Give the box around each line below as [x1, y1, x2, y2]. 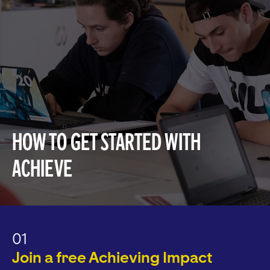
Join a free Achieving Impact [12, 248, 212, 268]
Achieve [12, 154, 72, 183]
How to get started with [12, 127, 201, 157]
